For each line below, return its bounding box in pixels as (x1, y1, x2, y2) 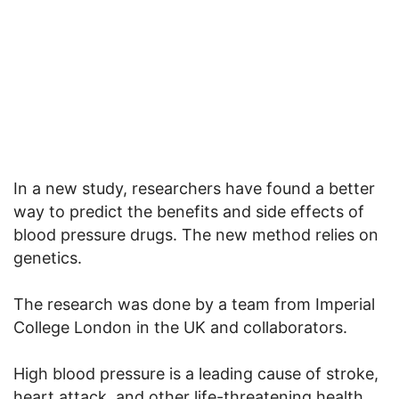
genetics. (13, 248, 82, 267)
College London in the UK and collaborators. (13, 317, 347, 337)
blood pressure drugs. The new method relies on (13, 224, 379, 244)
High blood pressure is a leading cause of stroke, (13, 363, 379, 383)
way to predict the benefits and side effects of (13, 201, 364, 221)
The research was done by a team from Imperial (13, 294, 375, 313)
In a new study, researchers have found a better (13, 178, 375, 198)
